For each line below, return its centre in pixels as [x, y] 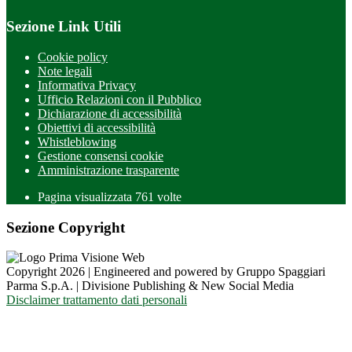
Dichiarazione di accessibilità [110, 114]
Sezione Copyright [66, 227]
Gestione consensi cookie [101, 156]
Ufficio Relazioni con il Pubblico [119, 99]
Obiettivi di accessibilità [97, 128]
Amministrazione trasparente [108, 170]
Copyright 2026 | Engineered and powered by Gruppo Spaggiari [166, 272]
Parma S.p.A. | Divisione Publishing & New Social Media [150, 286]
